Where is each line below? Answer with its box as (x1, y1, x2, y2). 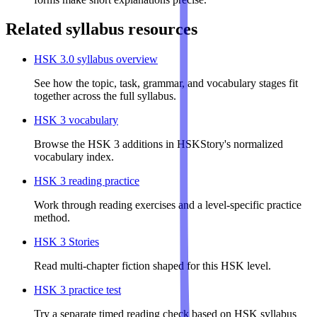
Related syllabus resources (6, 20, 197, 39)
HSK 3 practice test (34, 284, 121, 296)
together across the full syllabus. (34, 90, 176, 103)
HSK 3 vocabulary (34, 114, 118, 127)
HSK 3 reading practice (34, 175, 139, 188)
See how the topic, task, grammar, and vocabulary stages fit (34, 77, 298, 90)
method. (34, 212, 70, 224)
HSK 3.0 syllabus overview (34, 53, 158, 66)
